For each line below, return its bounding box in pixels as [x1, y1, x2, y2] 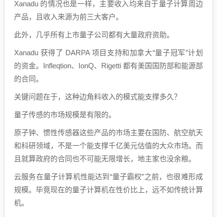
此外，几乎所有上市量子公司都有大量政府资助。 [14, 31, 174, 39]
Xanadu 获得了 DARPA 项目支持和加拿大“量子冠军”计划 [14, 48, 203, 57]
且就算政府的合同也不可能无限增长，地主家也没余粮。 [14, 155, 196, 163]
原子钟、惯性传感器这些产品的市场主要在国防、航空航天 [14, 128, 203, 137]
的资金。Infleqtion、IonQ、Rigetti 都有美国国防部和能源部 [14, 62, 203, 70]
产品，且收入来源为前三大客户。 [14, 13, 123, 21]
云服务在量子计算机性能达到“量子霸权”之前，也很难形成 [14, 172, 203, 181]
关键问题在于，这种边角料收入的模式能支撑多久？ [14, 93, 181, 101]
